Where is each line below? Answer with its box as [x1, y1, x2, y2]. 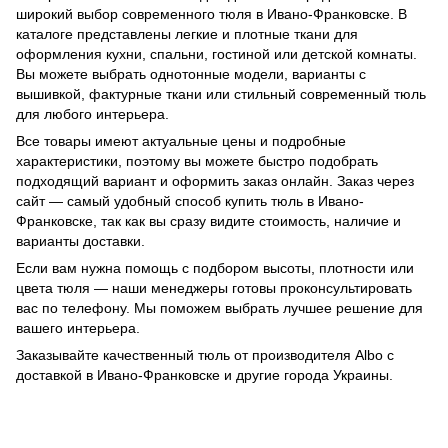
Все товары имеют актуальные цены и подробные [16, 133, 346, 150]
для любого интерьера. [16, 106, 169, 123]
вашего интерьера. [16, 320, 140, 337]
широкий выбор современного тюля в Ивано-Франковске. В [16, 6, 407, 23]
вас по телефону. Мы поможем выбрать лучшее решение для [16, 300, 423, 317]
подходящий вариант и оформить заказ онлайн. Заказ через [16, 173, 414, 190]
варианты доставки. [16, 233, 145, 250]
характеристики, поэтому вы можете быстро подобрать [16, 153, 378, 170]
